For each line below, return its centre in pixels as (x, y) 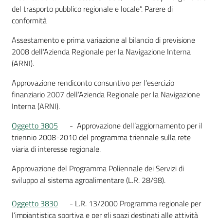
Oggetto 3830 (35, 203)
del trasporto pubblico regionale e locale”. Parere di (92, 9)
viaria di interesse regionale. (56, 149)
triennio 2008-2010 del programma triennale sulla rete (101, 137)
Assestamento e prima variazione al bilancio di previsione (103, 40)
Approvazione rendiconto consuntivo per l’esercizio (93, 83)
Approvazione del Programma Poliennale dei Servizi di (98, 168)
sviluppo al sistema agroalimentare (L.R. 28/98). (89, 180)
